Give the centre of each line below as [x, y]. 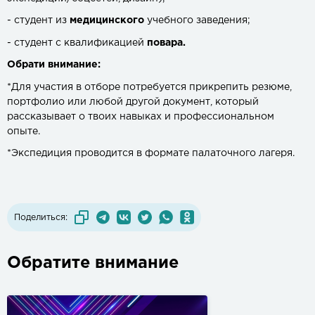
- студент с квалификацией [77, 43]
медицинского [107, 21]
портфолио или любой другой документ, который [133, 102]
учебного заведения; [197, 21]
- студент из [38, 21]
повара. [166, 43]
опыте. [24, 131]
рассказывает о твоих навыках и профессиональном [141, 116]
